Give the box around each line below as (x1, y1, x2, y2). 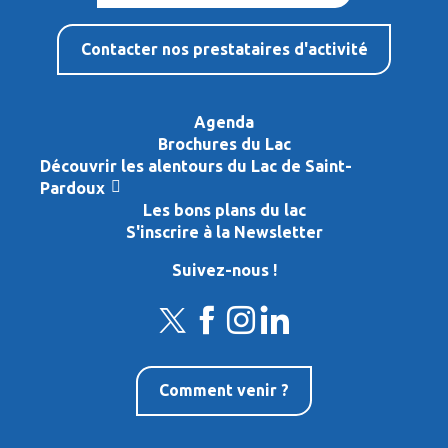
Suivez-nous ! (171, 260, 277, 279)
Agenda (194, 112, 254, 131)
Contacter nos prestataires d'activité (80, 39, 368, 58)
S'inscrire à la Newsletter (125, 222, 323, 241)
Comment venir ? (159, 381, 289, 400)
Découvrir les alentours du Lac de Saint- (40, 156, 352, 175)
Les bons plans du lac (142, 200, 306, 219)
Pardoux (40, 178, 109, 197)
